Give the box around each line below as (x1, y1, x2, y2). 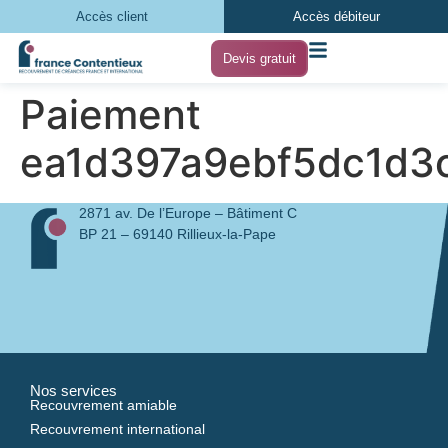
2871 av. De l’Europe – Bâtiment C (78, 205, 297, 221)
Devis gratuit (223, 50, 297, 66)
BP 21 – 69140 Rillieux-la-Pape (78, 226, 276, 242)
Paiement (20, 90, 201, 139)
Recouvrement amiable (30, 397, 177, 413)
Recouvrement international (30, 421, 205, 437)
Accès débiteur (292, 9, 380, 24)
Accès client (76, 9, 148, 24)
